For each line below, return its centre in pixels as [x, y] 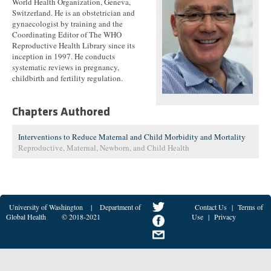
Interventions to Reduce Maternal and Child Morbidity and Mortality [132, 137]
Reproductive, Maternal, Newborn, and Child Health [104, 148]
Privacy [225, 217]
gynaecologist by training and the [67, 24]
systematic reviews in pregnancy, [66, 67]
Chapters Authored [61, 113]
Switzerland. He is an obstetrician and [73, 13]
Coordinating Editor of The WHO [67, 34]
